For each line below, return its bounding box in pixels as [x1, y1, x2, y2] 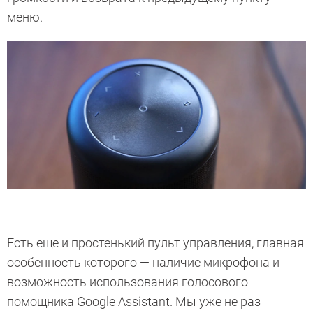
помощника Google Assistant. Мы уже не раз [7, 293, 261, 309]
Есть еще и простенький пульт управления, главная [7, 235, 304, 250]
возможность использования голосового [7, 274, 248, 289]
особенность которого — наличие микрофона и [7, 254, 279, 270]
